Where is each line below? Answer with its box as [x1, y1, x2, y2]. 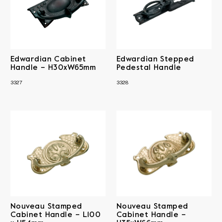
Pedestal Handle [116, 64, 181, 71]
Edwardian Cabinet [10, 55, 86, 63]
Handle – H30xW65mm [10, 64, 96, 71]
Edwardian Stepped [116, 55, 194, 63]
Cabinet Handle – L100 [10, 211, 101, 219]
